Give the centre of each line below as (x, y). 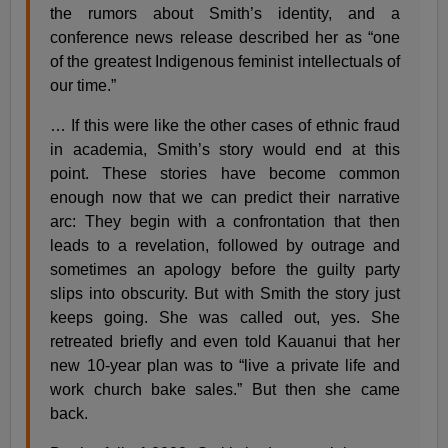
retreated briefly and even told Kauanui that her (225, 341)
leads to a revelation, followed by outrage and (225, 245)
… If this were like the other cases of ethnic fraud (225, 125)
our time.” (83, 85)
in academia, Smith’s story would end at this (225, 149)
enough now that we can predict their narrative (225, 197)
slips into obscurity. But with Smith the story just (225, 293)
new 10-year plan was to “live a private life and (225, 365)
